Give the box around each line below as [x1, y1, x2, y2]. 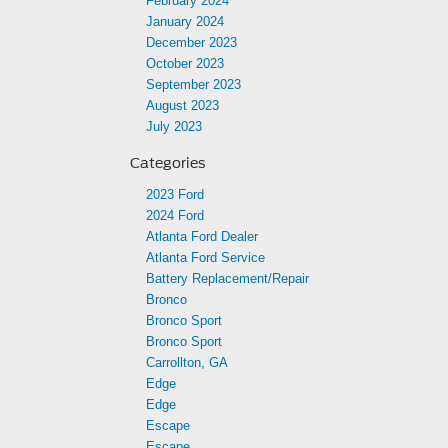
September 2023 [146, 77, 241, 92]
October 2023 [146, 56, 224, 71]
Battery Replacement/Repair [146, 271, 309, 286]
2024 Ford [146, 208, 204, 223]
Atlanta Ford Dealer [146, 229, 258, 244]
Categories [130, 155, 206, 171]
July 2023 [146, 119, 202, 134]
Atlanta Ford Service [146, 250, 265, 265]
